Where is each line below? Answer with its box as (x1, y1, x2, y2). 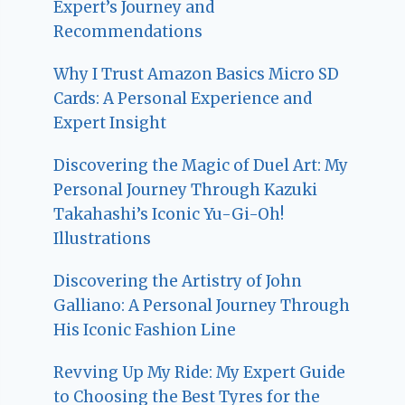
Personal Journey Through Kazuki (53, 179, 318, 200)
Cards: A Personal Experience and (53, 88, 313, 108)
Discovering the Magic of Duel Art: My (53, 155, 349, 175)
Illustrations (53, 228, 152, 249)
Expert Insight (53, 112, 167, 133)
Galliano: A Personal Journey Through (53, 295, 351, 316)
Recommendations (53, 21, 203, 42)
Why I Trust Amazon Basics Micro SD (53, 63, 340, 84)
